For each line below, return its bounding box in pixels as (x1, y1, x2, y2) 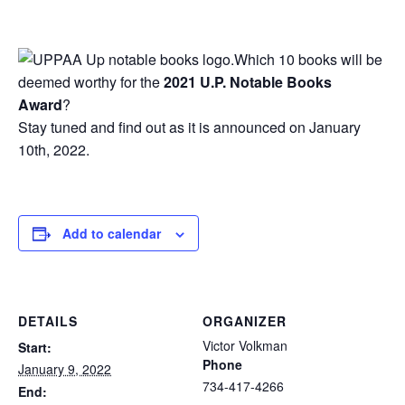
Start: (18, 337, 52, 356)
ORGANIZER (202, 311, 287, 330)
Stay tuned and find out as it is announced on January (18, 117, 361, 137)
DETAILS (18, 311, 78, 330)
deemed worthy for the (18, 71, 164, 92)
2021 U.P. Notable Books (164, 71, 332, 92)
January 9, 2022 (18, 359, 111, 378)
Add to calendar (62, 224, 161, 242)
